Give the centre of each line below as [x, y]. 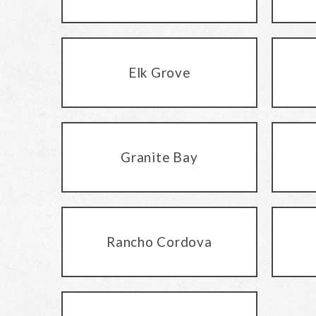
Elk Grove [159, 72]
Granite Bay [159, 157]
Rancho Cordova [159, 241]
